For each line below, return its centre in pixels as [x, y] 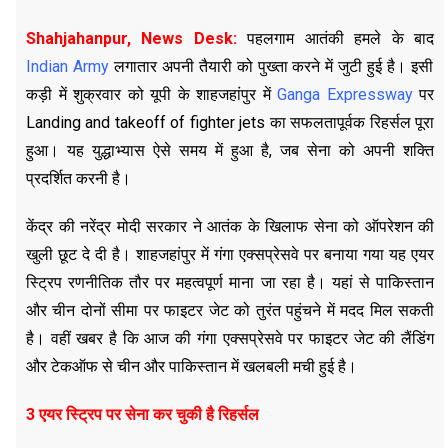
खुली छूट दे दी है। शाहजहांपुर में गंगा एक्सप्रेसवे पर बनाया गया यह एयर [230, 254]
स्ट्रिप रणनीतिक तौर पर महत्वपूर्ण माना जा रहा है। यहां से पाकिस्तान [230, 282]
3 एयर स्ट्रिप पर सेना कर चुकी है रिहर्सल [142, 414]
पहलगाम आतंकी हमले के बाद [335, 38]
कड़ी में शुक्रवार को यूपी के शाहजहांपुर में [151, 94]
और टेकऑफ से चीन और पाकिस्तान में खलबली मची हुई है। [191, 366]
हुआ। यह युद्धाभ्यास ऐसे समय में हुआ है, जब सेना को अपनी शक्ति [230, 150]
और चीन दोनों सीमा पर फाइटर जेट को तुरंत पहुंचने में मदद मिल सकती [230, 310]
